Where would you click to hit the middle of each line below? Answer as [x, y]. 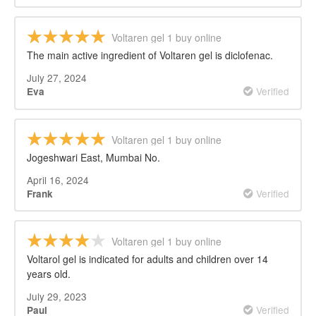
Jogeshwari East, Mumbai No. [93, 157]
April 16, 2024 [58, 180]
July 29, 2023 [57, 297]
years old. [49, 274]
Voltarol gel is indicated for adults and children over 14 [147, 259]
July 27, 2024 [57, 77]
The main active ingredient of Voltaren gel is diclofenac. [150, 55]
